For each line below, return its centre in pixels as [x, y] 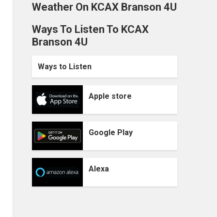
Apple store [110, 96]
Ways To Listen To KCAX [90, 29]
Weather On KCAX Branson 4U [104, 7]
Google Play [111, 132]
